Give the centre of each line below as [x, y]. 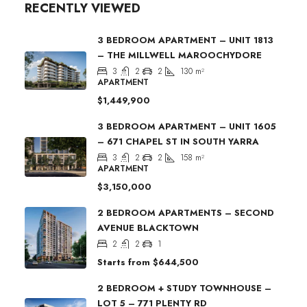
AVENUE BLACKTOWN [148, 228]
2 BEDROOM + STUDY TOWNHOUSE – [184, 288]
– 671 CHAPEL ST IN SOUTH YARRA [178, 141]
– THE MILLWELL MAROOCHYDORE [180, 55]
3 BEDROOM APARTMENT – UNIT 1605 [187, 126]
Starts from [124, 262]
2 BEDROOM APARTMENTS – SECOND [186, 212]
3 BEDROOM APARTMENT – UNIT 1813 [185, 40]
